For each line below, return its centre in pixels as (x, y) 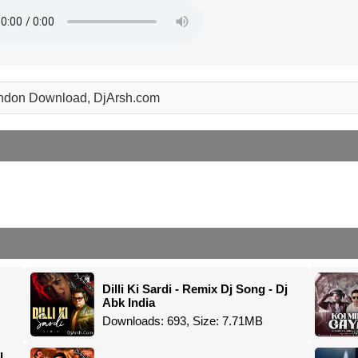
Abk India (128, 302)
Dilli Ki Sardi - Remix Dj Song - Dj (195, 288)
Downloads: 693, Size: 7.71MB (182, 320)
